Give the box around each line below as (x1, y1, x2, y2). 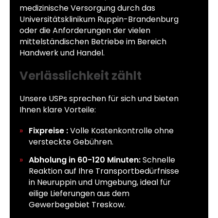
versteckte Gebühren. (29, 136, 114, 148)
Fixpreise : (29, 125, 69, 137)
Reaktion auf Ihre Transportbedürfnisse (29, 165, 180, 177)
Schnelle (141, 154, 176, 165)
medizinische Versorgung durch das (19, 2, 155, 14)
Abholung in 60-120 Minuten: (29, 154, 141, 165)
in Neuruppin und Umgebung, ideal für (29, 176, 171, 188)
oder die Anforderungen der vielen (19, 25, 150, 36)
